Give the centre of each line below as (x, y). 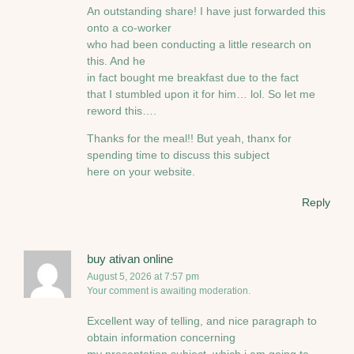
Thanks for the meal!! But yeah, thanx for (189, 139)
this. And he (116, 60)
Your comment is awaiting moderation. (169, 290)
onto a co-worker (129, 27)
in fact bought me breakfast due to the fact (193, 77)
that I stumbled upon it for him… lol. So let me (201, 94)
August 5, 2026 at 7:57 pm (143, 276)
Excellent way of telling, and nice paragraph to (202, 320)
